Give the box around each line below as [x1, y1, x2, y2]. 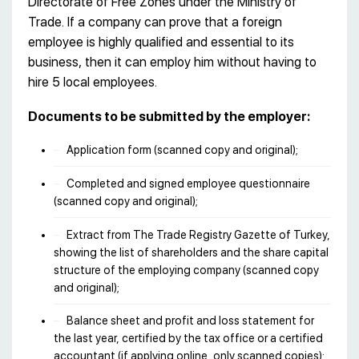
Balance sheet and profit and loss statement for [67, 314, 314, 328]
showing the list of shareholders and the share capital [54, 245, 329, 259]
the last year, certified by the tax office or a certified [54, 332, 323, 345]
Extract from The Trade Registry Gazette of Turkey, [67, 228, 330, 241]
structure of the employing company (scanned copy [54, 263, 319, 276]
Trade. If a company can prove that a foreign [28, 14, 282, 30]
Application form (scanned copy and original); [67, 143, 298, 156]
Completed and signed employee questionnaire [67, 176, 310, 190]
